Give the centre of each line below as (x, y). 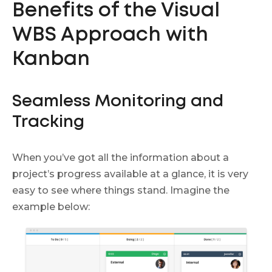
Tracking (48, 122)
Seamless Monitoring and (118, 101)
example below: (51, 206)
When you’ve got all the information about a (121, 157)
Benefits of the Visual (116, 11)
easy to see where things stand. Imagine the (121, 190)
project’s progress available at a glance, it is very (130, 174)
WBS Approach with (110, 35)
